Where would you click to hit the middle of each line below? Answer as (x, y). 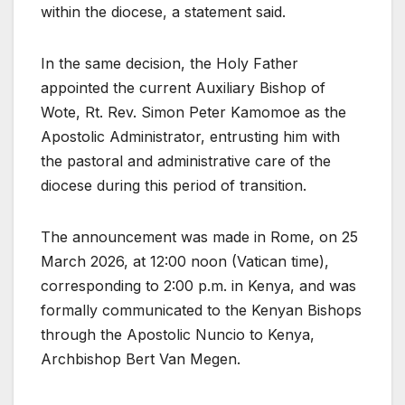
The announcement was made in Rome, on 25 (199, 237)
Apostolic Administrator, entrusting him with (190, 137)
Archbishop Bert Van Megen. (141, 359)
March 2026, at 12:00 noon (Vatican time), (185, 262)
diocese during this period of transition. (174, 186)
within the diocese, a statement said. (163, 12)
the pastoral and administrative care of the (186, 161)
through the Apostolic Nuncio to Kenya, (178, 335)
